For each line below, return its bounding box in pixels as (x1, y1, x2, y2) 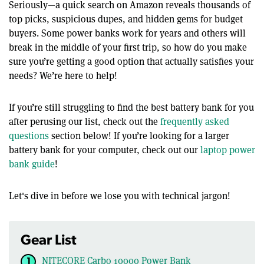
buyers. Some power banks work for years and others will (9, 27, 246, 39)
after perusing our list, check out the (9, 115, 160, 128)
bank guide (9, 157, 55, 170)
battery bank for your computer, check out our (9, 143, 200, 156)
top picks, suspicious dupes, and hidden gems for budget (9, 12, 243, 25)
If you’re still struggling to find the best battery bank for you (9, 101, 254, 114)
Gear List (21, 233, 77, 248)
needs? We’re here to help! (9, 69, 117, 82)
